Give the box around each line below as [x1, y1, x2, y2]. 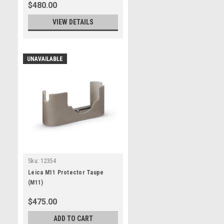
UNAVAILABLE [27, 55, 63, 62]
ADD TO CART [53, 214, 93, 222]
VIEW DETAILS [52, 18, 93, 26]
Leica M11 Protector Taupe [28, 169, 104, 176]
